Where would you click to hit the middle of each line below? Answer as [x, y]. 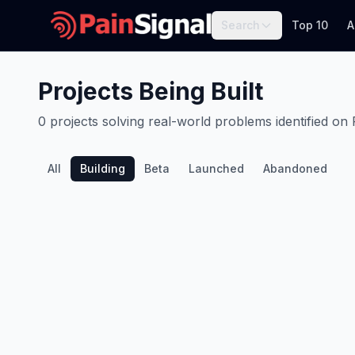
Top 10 [310, 25]
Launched [216, 168]
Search [241, 25]
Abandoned [295, 168]
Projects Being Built [151, 91]
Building [103, 168]
